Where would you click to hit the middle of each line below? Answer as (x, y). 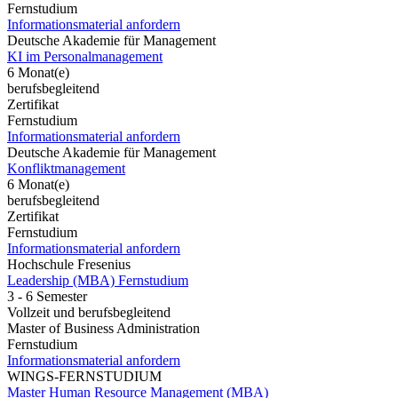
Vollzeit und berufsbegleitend (89, 312)
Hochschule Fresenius (69, 264)
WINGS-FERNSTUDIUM (84, 376)
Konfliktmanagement (66, 168)
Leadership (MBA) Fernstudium (98, 280)
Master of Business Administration (103, 328)
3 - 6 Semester (47, 296)
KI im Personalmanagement (85, 56)
